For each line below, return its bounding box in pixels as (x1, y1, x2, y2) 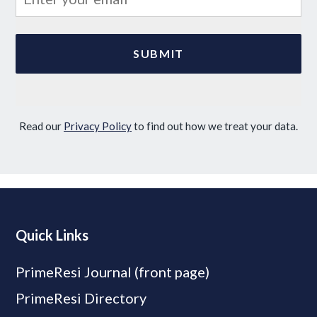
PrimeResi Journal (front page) (16, 263, 210, 280)
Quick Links (16, 226, 89, 243)
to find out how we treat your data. (132, 120, 298, 132)
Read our (19, 120, 64, 132)
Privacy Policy (64, 120, 132, 132)
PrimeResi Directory (16, 289, 147, 306)
